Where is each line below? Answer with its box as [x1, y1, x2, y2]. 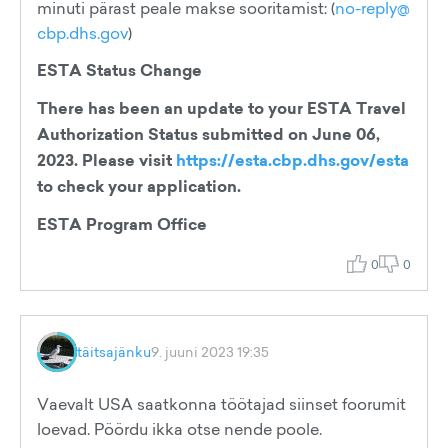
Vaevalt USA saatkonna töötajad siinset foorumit [37, 393, 406, 415]
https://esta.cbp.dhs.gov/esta [176, 149, 409, 172]
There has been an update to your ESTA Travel [37, 97, 406, 120]
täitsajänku [77, 342, 151, 361]
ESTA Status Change [37, 59, 202, 82]
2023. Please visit [37, 149, 176, 172]
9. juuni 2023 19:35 [151, 342, 269, 361]
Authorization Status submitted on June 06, [37, 123, 380, 146]
